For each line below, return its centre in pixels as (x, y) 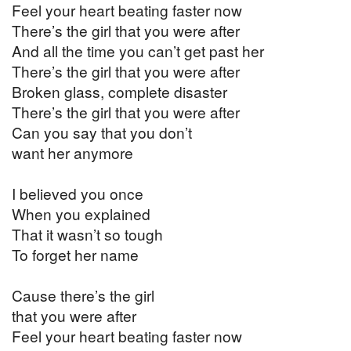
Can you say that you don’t (102, 132)
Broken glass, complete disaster (119, 92)
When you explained (81, 214)
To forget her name (75, 255)
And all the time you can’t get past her (138, 51)
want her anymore (72, 153)
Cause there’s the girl (83, 295)
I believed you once (78, 194)
